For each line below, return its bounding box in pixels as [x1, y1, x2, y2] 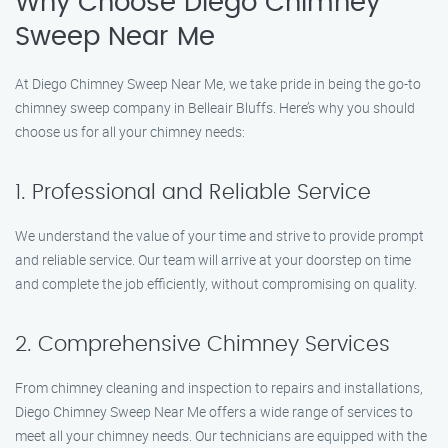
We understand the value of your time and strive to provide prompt [15, 226, 424, 245]
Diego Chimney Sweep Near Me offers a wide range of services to [15, 402, 413, 421]
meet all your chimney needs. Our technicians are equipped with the [15, 426, 427, 445]
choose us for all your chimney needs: [15, 122, 245, 141]
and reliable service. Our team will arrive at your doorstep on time [15, 250, 411, 269]
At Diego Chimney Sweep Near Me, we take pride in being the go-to [15, 74, 421, 93]
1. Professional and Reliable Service [15, 182, 371, 203]
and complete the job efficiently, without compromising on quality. [15, 274, 417, 293]
